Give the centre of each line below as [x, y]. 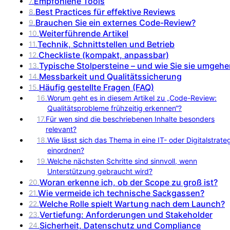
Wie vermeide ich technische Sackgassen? [121, 193]
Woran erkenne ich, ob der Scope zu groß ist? [129, 182]
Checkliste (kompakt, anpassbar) [104, 55]
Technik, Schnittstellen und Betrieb [106, 44]
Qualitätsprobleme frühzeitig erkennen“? [114, 108]
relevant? [61, 129]
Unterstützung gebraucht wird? [100, 171]
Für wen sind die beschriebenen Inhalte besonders [130, 119]
